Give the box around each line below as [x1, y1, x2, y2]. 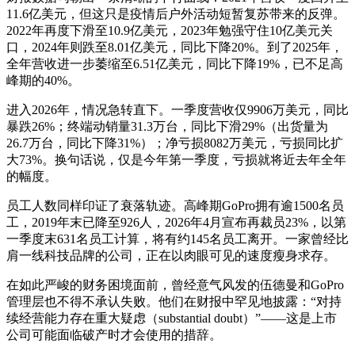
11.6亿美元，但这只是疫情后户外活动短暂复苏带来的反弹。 [6, 6, 345, 21]
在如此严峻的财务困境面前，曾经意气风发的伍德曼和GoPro [6, 277, 344, 292]
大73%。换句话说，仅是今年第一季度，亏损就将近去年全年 [6, 152, 346, 166]
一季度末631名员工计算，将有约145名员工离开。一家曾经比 [6, 231, 349, 246]
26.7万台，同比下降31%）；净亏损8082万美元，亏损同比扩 [6, 136, 343, 150]
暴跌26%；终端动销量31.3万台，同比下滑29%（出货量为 [6, 119, 328, 133]
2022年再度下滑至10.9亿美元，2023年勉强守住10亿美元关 [6, 23, 333, 37]
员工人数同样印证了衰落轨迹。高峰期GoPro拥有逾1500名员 [6, 198, 344, 212]
